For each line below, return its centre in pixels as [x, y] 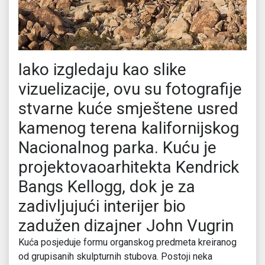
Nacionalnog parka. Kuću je [117, 148]
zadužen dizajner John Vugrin [126, 226]
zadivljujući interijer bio [102, 206]
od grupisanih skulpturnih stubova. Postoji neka [115, 257]
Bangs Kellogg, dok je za [107, 187]
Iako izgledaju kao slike [102, 70]
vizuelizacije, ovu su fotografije [130, 89]
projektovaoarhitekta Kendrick [129, 167]
